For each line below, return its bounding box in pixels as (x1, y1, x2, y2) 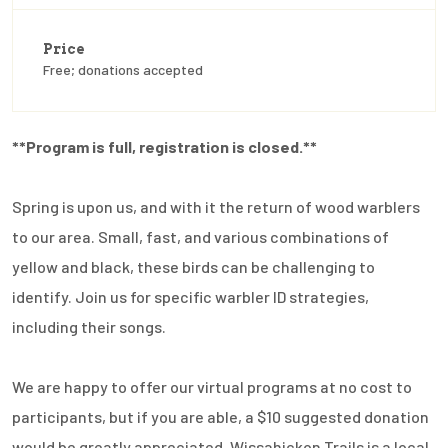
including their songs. (12, 317, 166, 337)
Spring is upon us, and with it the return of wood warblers (12, 197, 420, 217)
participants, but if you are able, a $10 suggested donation (12, 407, 429, 427)
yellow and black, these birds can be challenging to (12, 257, 375, 277)
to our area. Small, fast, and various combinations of (12, 227, 389, 247)
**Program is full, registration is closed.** (12, 137, 317, 157)
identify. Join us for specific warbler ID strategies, (12, 287, 369, 307)
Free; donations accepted (43, 61, 203, 79)
